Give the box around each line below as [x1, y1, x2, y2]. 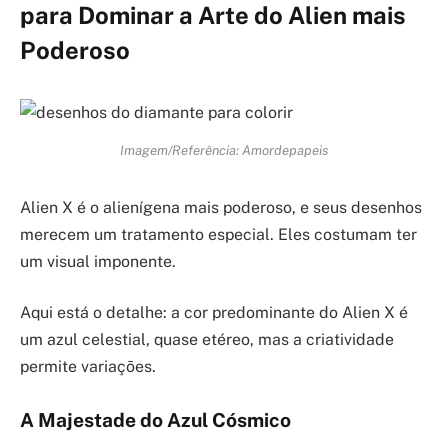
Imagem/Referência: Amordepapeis [120, 141, 328, 158]
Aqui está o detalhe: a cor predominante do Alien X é [20, 303, 408, 323]
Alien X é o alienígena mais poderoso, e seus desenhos [20, 197, 422, 217]
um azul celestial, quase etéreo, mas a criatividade [20, 330, 394, 350]
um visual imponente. [20, 251, 176, 271]
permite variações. [20, 357, 156, 377]
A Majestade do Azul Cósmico [20, 409, 291, 432]
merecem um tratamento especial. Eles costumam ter [20, 224, 417, 244]
